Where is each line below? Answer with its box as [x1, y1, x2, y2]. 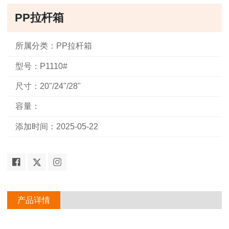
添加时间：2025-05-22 [15, 122, 98, 131]
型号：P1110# [15, 61, 67, 71]
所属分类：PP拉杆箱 [15, 41, 92, 51]
